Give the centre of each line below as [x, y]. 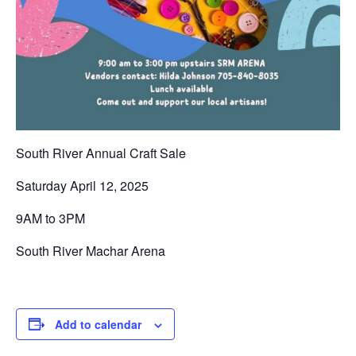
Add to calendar [98, 324]
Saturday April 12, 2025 [82, 185]
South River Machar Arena [91, 250]
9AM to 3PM [50, 218]
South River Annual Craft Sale [101, 153]
